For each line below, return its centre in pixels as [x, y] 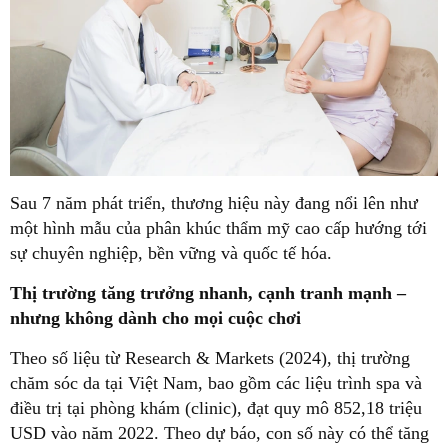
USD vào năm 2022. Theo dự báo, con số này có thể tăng [219, 432]
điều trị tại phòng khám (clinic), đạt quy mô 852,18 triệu [216, 407]
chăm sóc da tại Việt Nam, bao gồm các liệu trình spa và [216, 382]
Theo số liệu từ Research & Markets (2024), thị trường [210, 357]
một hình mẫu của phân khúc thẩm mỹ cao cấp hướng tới [218, 227]
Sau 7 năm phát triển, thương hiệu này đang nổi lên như [214, 202]
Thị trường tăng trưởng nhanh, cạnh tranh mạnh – [208, 292]
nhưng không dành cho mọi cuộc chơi [155, 317]
